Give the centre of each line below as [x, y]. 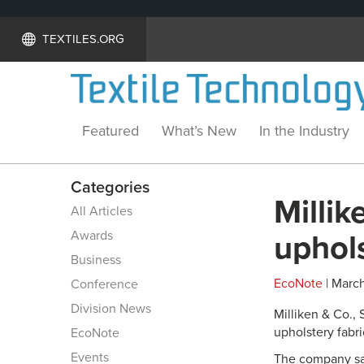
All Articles [102, 211]
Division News [111, 308]
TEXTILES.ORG [83, 39]
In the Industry [304, 130]
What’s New [199, 130]
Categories [110, 187]
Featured [110, 130]
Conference [104, 284]
